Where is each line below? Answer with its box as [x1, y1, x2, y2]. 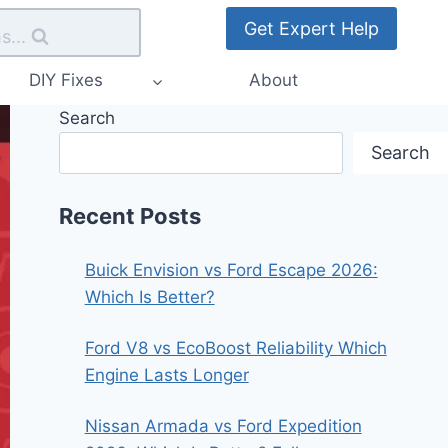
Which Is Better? [84, 286, 215, 307]
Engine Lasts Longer [84, 364, 249, 385]
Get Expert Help [244, 17, 379, 39]
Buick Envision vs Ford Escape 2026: [84, 259, 378, 280]
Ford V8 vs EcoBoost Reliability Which [84, 337, 387, 358]
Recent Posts [59, 202, 202, 229]
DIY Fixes [29, 70, 103, 91]
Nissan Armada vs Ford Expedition [84, 415, 362, 436]
